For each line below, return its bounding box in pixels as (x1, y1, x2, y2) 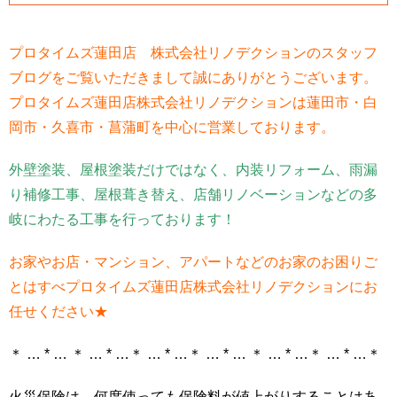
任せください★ (9, 304, 108, 319)
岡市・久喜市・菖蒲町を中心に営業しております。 (9, 120, 335, 135)
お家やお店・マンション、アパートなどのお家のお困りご (9, 254, 378, 269)
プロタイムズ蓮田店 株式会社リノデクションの (9, 45, 321, 60)
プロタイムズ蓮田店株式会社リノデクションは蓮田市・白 (9, 95, 378, 110)
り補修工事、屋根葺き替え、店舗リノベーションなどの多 (9, 187, 378, 202)
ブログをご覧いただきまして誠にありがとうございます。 (9, 70, 378, 85)
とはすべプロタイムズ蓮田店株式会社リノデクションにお (9, 279, 378, 294)
